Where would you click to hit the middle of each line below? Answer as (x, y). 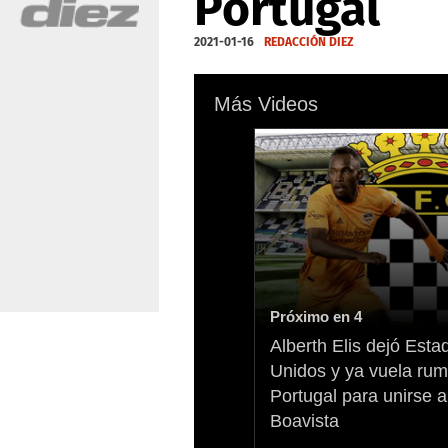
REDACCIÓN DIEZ (309, 42)
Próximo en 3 (316, 316)
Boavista (304, 420)
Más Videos (266, 104)
